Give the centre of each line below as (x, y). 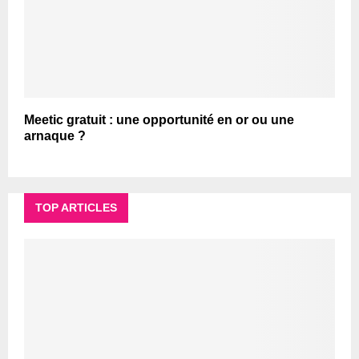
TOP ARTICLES (76, 208)
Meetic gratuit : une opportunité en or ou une (159, 120)
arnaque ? (55, 136)
